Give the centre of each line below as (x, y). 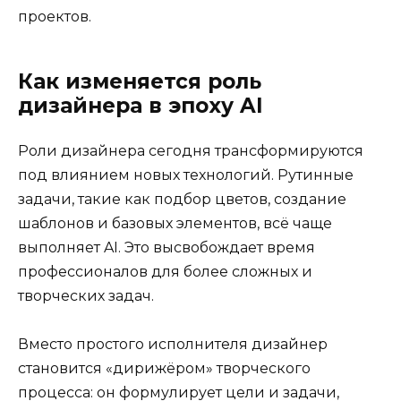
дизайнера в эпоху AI (141, 105)
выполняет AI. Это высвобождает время (166, 247)
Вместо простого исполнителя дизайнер (173, 344)
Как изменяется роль (140, 81)
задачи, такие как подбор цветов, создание (182, 199)
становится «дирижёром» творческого (164, 368)
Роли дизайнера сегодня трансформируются (191, 150)
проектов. (55, 16)
